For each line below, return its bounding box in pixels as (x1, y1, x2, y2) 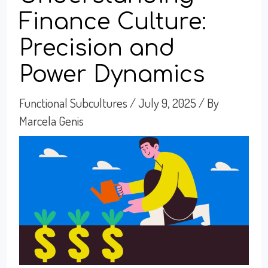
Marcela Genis (19, 112, 84, 129)
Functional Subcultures (19, 94, 128, 111)
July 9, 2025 (138, 94, 199, 111)
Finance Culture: (19, 9, 207, 35)
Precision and (19, 35, 175, 61)
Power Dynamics (19, 62, 205, 87)
